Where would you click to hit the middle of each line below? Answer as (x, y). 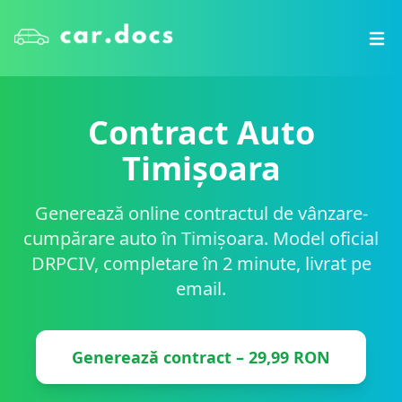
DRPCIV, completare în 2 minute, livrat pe (201, 263)
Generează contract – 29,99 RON (201, 357)
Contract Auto (201, 132)
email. (201, 288)
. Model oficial (321, 238)
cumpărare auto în (102, 238)
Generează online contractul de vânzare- (201, 213)
